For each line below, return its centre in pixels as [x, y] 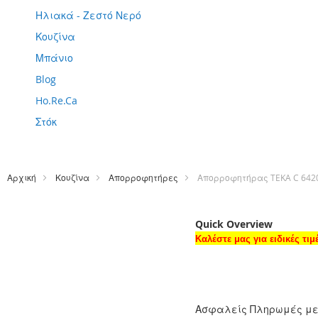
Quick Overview [234, 224]
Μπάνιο [54, 58]
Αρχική [22, 177]
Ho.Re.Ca [56, 100]
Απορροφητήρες [143, 177]
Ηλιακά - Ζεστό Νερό [88, 15]
